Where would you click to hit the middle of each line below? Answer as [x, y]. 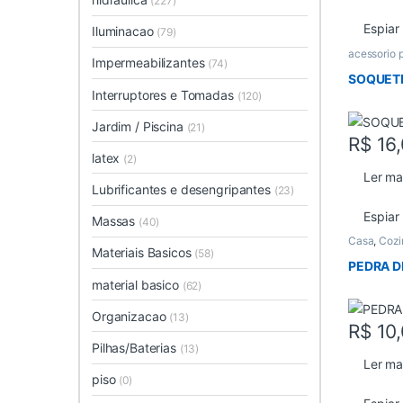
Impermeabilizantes [150, 63]
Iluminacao [125, 31]
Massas [116, 221]
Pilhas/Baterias [136, 348]
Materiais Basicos [143, 253]
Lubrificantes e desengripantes [183, 190]
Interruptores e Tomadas [165, 94]
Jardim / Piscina [139, 126]
